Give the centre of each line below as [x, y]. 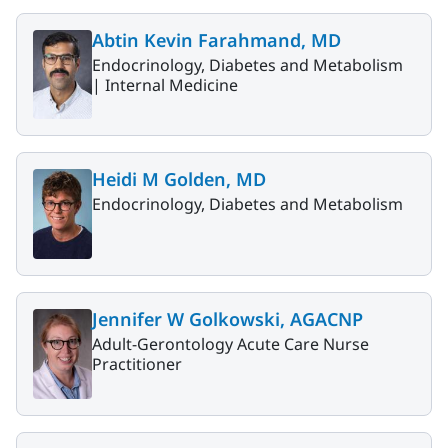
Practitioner [137, 364]
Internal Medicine [171, 84]
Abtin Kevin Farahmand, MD [216, 39]
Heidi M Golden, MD [179, 179]
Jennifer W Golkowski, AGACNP [227, 319]
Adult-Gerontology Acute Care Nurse [230, 344]
